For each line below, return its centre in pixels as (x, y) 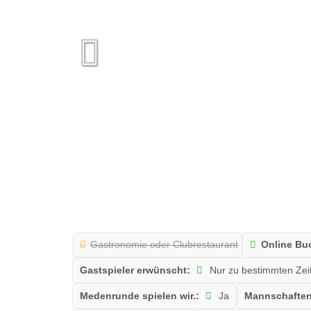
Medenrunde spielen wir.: (139, 296)
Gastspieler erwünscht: (135, 270)
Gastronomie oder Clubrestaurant (165, 245)
